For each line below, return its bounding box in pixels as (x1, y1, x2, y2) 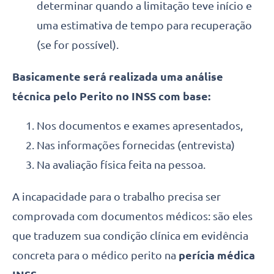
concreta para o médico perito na (12, 248, 179, 261)
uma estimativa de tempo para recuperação (37, 18, 252, 31)
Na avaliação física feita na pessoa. (37, 158, 206, 171)
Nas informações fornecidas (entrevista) (37, 138, 235, 151)
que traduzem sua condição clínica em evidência (12, 229, 248, 242)
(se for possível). (37, 38, 119, 51)
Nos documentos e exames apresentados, (37, 119, 243, 131)
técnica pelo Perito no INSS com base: (12, 89, 210, 102)
